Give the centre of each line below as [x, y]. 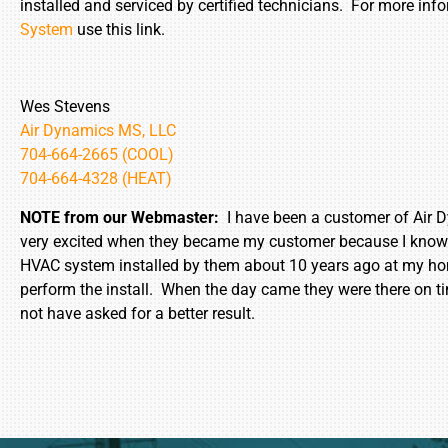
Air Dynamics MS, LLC [98, 131]
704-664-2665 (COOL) [97, 155]
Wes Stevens [65, 107]
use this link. [119, 30]
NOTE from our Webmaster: [119, 217]
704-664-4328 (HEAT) [96, 179]
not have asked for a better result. [137, 313]
